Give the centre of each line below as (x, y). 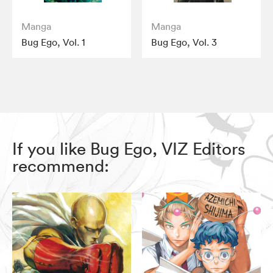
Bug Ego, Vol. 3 (184, 42)
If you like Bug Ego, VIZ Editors (129, 149)
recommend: (61, 166)
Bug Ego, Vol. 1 (53, 42)
